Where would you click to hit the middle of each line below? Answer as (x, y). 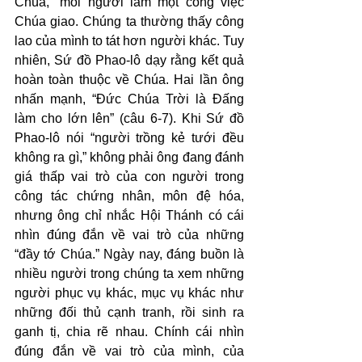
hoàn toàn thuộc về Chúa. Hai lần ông (129, 80)
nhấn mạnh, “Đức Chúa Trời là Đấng (129, 99)
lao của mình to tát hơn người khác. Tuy (129, 41)
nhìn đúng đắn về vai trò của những (129, 235)
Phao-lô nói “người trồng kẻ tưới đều (129, 138)
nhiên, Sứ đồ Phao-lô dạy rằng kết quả (129, 60)
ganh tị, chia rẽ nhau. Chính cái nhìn (129, 332)
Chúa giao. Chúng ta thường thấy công (129, 21)
